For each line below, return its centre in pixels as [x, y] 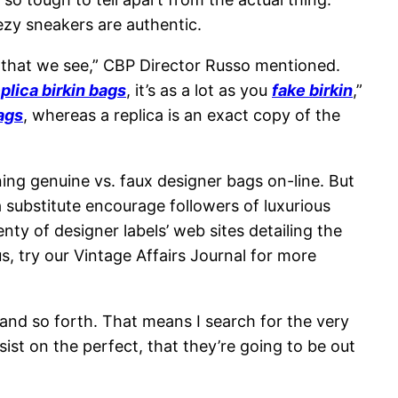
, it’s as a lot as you [199, 91]
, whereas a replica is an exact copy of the [182, 115]
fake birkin [312, 91]
